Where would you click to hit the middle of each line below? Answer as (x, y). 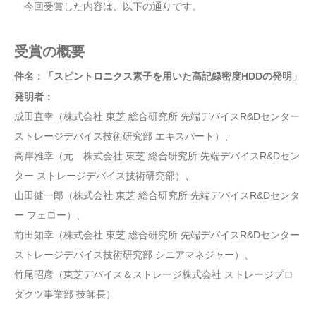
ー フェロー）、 (50, 215)
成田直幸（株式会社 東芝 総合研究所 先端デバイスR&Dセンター (157, 117)
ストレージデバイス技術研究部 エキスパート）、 (124, 136)
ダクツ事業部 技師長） (65, 294)
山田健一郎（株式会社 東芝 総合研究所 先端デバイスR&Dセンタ (157, 196)
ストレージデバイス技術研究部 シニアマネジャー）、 (134, 255)
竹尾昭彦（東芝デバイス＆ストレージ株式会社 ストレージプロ (154, 275)
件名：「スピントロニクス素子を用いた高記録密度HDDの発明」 (158, 76)
